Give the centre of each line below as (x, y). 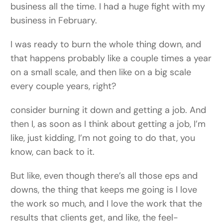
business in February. (54, 21)
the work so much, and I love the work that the (107, 204)
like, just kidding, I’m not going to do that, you (103, 138)
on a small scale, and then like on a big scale (101, 72)
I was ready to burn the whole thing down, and (106, 45)
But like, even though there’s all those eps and (104, 176)
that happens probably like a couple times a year (111, 58)
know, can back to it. (53, 152)
